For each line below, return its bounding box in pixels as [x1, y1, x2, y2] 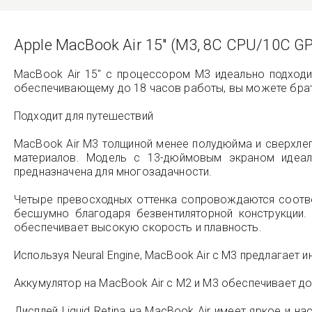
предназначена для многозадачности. [14, 165, 212, 179]
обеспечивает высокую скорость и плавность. [14, 221, 262, 235]
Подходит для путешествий [14, 109, 153, 123]
